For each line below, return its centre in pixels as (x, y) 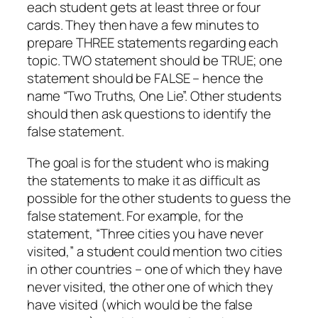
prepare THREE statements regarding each (153, 43)
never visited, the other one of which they (150, 286)
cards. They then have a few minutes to (143, 25)
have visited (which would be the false (140, 304)
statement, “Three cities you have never (146, 233)
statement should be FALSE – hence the (146, 78)
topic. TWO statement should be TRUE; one (155, 61)
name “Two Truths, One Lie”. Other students (154, 96)
